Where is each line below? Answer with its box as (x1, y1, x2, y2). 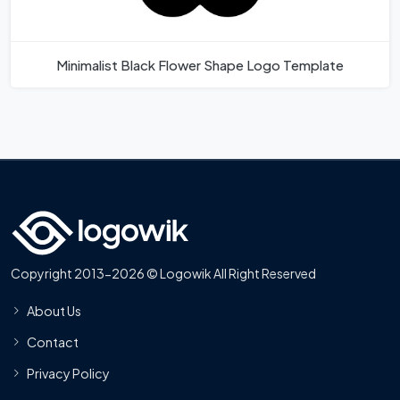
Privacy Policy (27, 364, 110, 381)
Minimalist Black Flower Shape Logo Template (56, 55, 344, 73)
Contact (27, 333, 79, 350)
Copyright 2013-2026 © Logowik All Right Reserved (11, 264, 316, 281)
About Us (27, 302, 81, 319)
